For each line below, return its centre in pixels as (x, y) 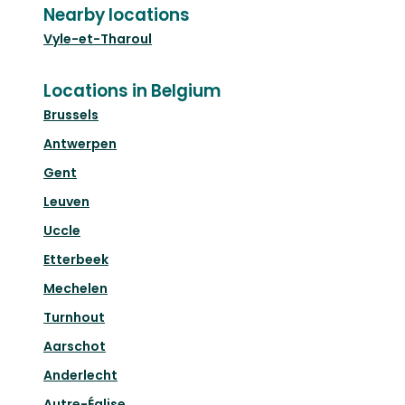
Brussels (71, 115)
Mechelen (75, 289)
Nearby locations (117, 15)
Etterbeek (76, 260)
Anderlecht (80, 376)
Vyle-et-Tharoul (98, 39)
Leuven (66, 202)
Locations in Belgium (132, 91)
